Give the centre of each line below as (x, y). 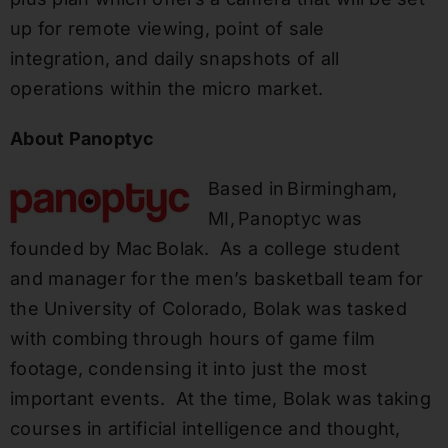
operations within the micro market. (169, 89)
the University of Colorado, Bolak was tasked (208, 309)
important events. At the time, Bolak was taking (220, 399)
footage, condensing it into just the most (188, 369)
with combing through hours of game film (192, 339)
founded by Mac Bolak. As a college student (205, 249)
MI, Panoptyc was (285, 219)
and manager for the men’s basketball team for (216, 279)
